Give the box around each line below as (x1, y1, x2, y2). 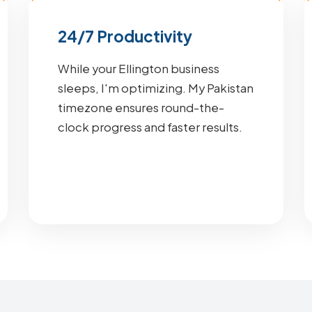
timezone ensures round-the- (57, 100, 224, 115)
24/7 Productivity (57, 26, 192, 46)
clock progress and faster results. (57, 120, 242, 134)
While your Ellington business (57, 61, 219, 76)
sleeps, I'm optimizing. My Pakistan (57, 81, 253, 95)
